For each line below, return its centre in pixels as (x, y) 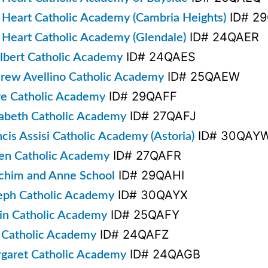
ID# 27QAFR (145, 155)
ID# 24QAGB (163, 254)
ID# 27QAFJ (161, 116)
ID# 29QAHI (150, 175)
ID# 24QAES (159, 57)
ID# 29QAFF (141, 96)
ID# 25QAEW (202, 76)
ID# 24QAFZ (133, 234)
